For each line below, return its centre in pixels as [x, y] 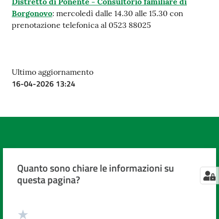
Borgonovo [32, 13]
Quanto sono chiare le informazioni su [95, 168]
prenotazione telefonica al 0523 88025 [81, 25]
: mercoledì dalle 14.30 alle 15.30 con [118, 13]
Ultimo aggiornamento [53, 72]
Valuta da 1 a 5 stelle [54, 208]
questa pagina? [48, 179]
